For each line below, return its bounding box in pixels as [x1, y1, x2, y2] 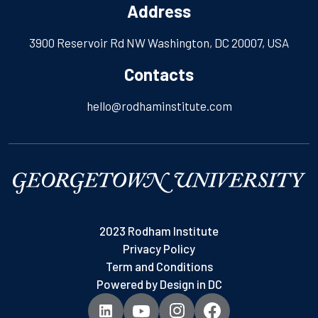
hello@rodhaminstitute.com [86, 98, 232, 113]
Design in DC [159, 276, 222, 291]
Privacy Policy [123, 241, 195, 256]
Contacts [124, 63, 194, 84]
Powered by [96, 276, 160, 291]
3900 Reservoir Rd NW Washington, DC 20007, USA [29, 35, 289, 50]
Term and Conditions [105, 258, 213, 273]
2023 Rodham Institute [99, 223, 219, 238]
